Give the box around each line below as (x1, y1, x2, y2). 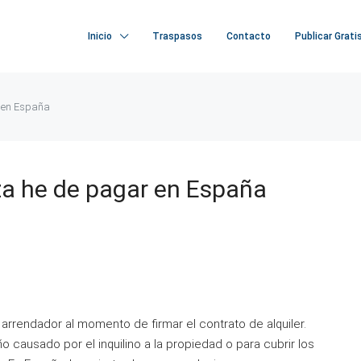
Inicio (88, 31, 112, 42)
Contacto (226, 31, 271, 42)
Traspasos (152, 31, 202, 42)
